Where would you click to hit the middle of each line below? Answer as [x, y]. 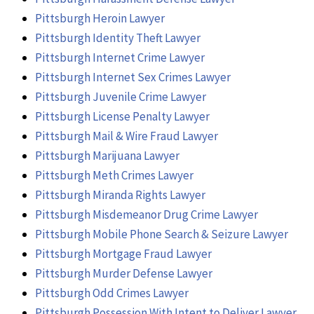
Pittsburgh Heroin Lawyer [100, 18]
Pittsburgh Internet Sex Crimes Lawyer [133, 77]
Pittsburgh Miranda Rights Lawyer [120, 194]
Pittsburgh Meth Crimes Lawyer [114, 175]
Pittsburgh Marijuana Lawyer [107, 155]
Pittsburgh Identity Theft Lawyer [118, 37]
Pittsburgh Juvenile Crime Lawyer [121, 96]
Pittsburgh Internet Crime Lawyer [120, 57]
